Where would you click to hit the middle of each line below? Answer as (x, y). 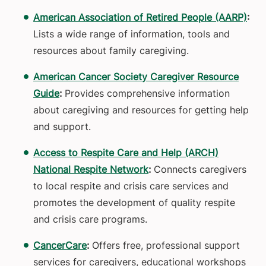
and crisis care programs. (90, 219)
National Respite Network (91, 170)
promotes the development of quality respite (134, 203)
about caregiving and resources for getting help (141, 110)
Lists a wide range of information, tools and (132, 34)
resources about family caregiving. (111, 51)
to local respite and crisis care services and (131, 186)
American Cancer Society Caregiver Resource (136, 77)
